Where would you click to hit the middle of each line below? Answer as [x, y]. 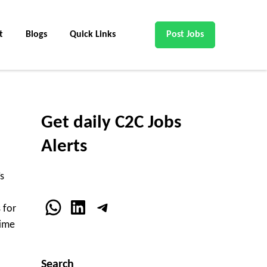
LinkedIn [101, 207]
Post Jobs [185, 35]
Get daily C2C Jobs [111, 123]
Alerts [64, 147]
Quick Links [93, 35]
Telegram [128, 207]
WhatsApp [84, 207]
